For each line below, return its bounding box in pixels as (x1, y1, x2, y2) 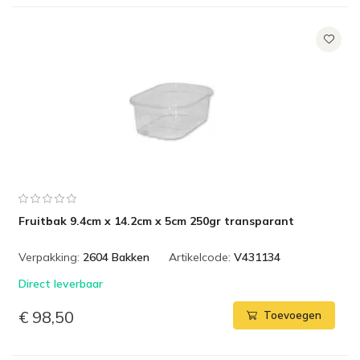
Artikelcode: (169, 250, 231, 264)
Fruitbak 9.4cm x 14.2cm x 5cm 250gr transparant (18, 214, 294, 228)
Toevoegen (264, 309, 321, 322)
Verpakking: (18, 250, 80, 264)
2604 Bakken (83, 250, 149, 264)
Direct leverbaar (18, 276, 103, 291)
